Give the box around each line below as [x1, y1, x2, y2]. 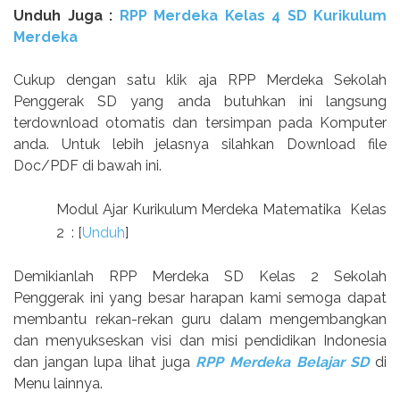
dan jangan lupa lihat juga [13, 354, 196, 371]
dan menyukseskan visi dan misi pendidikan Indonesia [13, 332, 387, 350]
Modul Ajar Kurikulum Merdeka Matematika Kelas [56, 201, 387, 219]
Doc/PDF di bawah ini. [13, 157, 162, 175]
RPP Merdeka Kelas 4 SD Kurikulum [119, 7, 387, 25]
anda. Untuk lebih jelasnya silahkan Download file [13, 136, 387, 154]
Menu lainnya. [13, 375, 103, 393]
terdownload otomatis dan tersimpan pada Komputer [13, 114, 387, 132]
